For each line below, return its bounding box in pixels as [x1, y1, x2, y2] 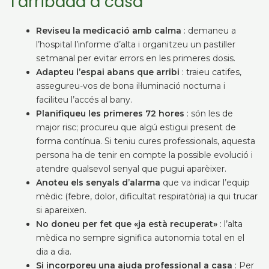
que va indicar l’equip [160, 177, 250, 188]
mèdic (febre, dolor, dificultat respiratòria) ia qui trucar [35, 191, 258, 202]
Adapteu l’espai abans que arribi [35, 67, 180, 77]
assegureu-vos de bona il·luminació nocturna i [35, 80, 225, 91]
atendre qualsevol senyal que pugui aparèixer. [35, 163, 226, 174]
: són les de [184, 108, 233, 119]
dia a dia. [35, 246, 71, 257]
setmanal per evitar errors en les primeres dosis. [35, 53, 235, 64]
